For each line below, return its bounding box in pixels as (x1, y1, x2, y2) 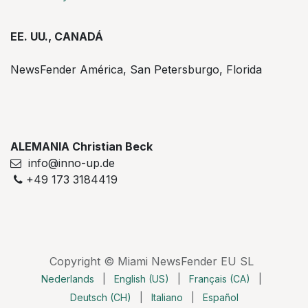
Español (202, 291, 239, 304)
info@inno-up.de (21, 156, 115, 170)
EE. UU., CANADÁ (10, 30, 103, 44)
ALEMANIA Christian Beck (10, 140, 155, 154)
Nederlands (41, 273, 94, 285)
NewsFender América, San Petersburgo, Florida (10, 63, 262, 77)
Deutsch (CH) (69, 291, 131, 304)
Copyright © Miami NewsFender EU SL (49, 254, 254, 269)
